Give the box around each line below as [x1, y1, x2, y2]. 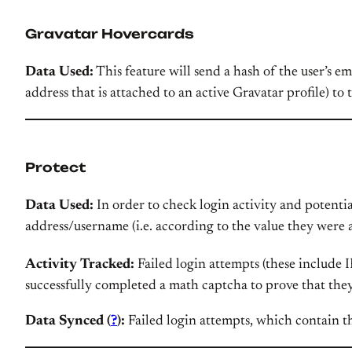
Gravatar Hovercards [25, 26, 194, 42]
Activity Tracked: [25, 258, 134, 272]
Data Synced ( [25, 314, 111, 328]
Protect [25, 159, 86, 175]
